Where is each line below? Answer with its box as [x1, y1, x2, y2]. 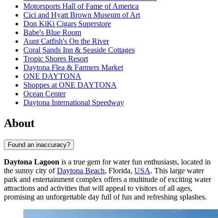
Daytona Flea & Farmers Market [23, 63, 123, 72]
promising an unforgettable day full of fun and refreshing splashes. [4, 192, 207, 201]
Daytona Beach [57, 166, 105, 175]
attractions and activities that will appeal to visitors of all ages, [4, 183, 192, 192]
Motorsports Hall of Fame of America [23, 2, 139, 11]
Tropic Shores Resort [23, 54, 88, 63]
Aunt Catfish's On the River [23, 37, 109, 46]
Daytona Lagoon [4, 157, 59, 166]
